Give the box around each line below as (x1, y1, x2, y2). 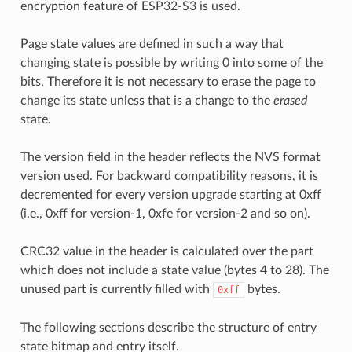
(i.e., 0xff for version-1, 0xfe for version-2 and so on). (20, 207, 310, 220)
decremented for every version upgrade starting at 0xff (20, 188, 321, 201)
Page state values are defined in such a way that (20, 37, 284, 50)
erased (273, 93, 307, 107)
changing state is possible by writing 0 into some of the (20, 56, 323, 69)
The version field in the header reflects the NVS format (20, 150, 321, 163)
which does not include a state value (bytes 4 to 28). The (20, 263, 329, 277)
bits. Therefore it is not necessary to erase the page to (20, 75, 316, 88)
